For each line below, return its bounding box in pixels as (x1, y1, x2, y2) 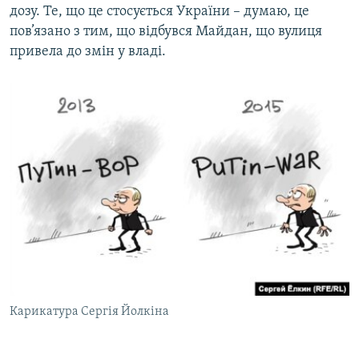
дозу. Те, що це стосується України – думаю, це (10, 4, 309, 20)
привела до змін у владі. (10, 44, 166, 60)
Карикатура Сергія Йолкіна (10, 305, 169, 319)
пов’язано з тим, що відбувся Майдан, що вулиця (10, 24, 322, 40)
